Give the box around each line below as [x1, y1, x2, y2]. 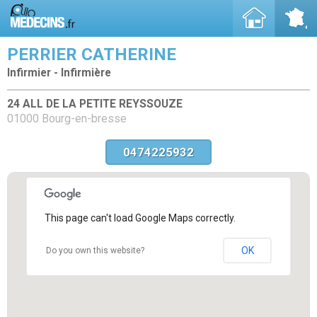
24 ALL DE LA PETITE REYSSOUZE [7, 97, 183, 110]
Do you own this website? [45, 245, 144, 255]
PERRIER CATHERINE [7, 45, 176, 64]
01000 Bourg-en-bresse [7, 112, 127, 125]
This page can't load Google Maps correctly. [44, 212, 236, 224]
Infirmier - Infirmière [7, 67, 111, 79]
